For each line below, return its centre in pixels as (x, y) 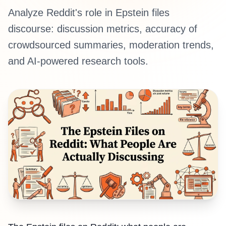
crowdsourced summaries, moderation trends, (111, 45)
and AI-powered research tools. (78, 61)
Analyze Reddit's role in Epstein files (89, 13)
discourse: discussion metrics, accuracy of (103, 29)
